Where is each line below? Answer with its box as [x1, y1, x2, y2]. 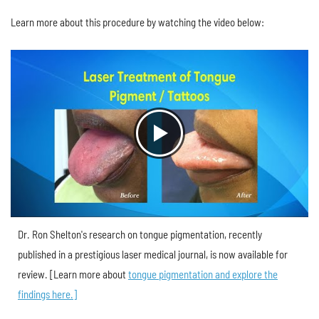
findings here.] [18, 287, 77, 300]
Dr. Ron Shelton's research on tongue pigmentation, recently [18, 227, 262, 241]
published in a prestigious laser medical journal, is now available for [18, 247, 288, 261]
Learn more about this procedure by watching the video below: [11, 15, 264, 28]
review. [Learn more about [18, 267, 128, 281]
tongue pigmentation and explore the [128, 267, 278, 281]
